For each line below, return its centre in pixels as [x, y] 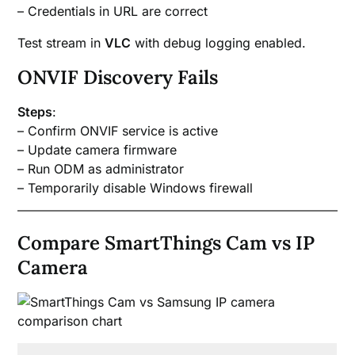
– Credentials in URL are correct [113, 11]
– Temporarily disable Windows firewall [136, 188]
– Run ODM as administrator [101, 169]
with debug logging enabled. [219, 43]
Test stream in [61, 43]
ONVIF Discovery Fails [118, 78]
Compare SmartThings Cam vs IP [166, 243]
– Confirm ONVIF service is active [118, 131]
